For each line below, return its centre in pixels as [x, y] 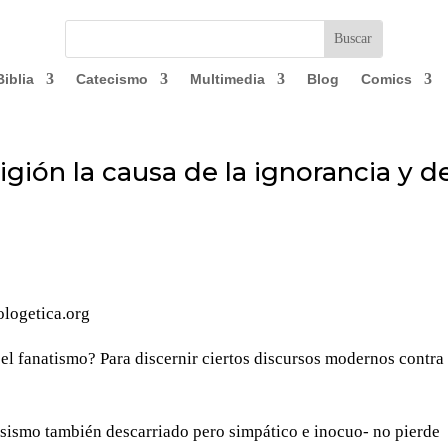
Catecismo [111, 79]
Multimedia [227, 79]
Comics [386, 79]
